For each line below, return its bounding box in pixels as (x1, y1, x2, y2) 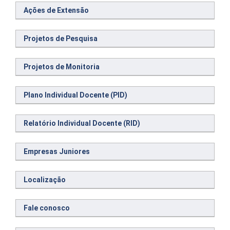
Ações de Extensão (24, 6, 89, 14)
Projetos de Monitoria (24, 63, 100, 71)
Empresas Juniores (24, 147, 90, 156)
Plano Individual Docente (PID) (24, 91, 127, 99)
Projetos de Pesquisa (24, 34, 98, 43)
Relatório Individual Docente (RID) (24, 119, 140, 127)
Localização (24, 176, 66, 184)
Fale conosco (24, 204, 70, 212)
